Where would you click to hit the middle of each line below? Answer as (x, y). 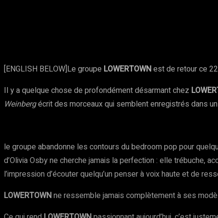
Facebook (108, 24)
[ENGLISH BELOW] (36, 69)
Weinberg (20, 104)
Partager (45, 23)
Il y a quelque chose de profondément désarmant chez (98, 91)
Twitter (162, 24)
